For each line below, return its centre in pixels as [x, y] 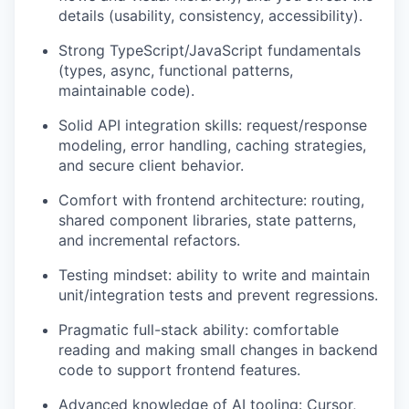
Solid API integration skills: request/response [213, 126]
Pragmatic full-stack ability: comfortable [199, 330]
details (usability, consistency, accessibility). [210, 16]
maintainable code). [126, 91]
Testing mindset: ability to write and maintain [214, 275]
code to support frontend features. [179, 370]
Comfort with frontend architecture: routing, [211, 200]
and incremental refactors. [149, 241]
